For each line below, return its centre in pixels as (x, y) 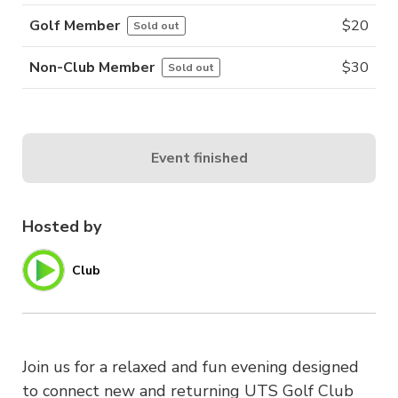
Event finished (199, 158)
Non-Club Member (92, 68)
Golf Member (75, 26)
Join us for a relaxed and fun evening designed (191, 367)
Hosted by (62, 227)
